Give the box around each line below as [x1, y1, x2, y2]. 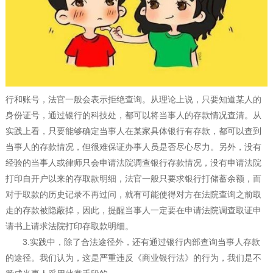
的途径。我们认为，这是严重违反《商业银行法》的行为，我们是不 [5, 253, 261, 263]
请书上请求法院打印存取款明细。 [5, 221, 133, 232]
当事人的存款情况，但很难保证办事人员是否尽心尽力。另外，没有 [5, 142, 261, 152]
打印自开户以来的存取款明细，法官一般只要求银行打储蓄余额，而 [5, 174, 261, 184]
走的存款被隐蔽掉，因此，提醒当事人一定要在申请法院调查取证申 [5, 205, 261, 216]
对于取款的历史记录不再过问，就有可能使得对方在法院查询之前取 [5, 190, 261, 200]
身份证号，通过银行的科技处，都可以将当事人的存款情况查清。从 [5, 110, 261, 121]
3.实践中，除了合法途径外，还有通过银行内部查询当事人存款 [5, 237, 260, 247]
